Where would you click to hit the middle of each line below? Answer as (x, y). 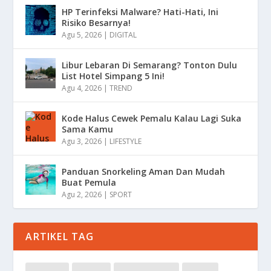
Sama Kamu (88, 129)
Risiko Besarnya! (96, 22)
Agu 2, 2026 (82, 194)
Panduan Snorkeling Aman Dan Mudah (144, 171)
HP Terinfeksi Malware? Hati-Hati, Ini (140, 11)
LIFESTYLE (126, 141)
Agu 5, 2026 (82, 34)
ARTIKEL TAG (60, 236)
